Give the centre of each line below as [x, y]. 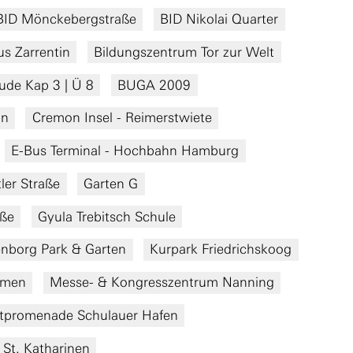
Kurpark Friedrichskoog [221, 249]
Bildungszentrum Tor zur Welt [184, 52]
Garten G [111, 183]
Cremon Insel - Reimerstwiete [122, 118]
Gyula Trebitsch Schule [106, 216]
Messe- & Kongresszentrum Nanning [162, 282]
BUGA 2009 [154, 85]
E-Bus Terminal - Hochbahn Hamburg [125, 151]
